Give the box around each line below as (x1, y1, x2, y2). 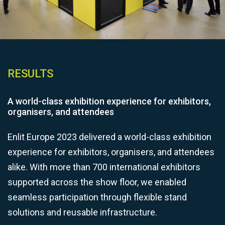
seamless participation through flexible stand (8, 192, 187, 203)
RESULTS (8, 67, 53, 80)
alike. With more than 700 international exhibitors (8, 162, 200, 173)
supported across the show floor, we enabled (8, 177, 186, 188)
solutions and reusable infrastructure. (8, 207, 157, 218)
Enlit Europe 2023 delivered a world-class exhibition (8, 132, 211, 143)
